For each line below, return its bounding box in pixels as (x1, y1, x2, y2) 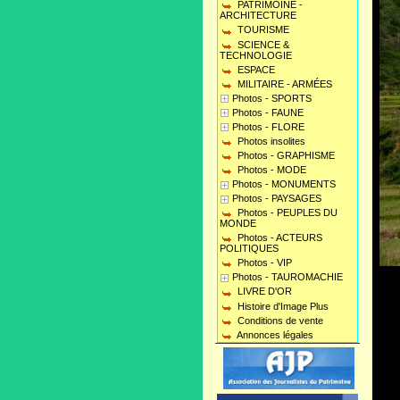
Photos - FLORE (232, 121, 304, 132)
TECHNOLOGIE (220, 49, 292, 61)
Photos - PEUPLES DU (235, 207, 337, 219)
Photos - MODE (235, 164, 306, 176)
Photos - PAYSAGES (232, 193, 321, 204)
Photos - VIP (235, 257, 292, 269)
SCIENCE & (235, 38, 289, 50)
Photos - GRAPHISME (235, 149, 335, 161)
